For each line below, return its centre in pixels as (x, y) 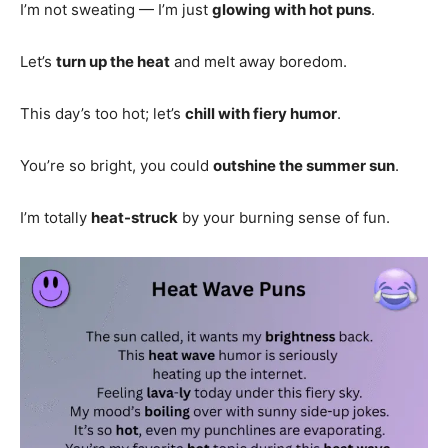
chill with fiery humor (261, 113)
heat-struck (134, 217)
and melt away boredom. (258, 61)
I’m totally (55, 217)
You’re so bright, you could (116, 165)
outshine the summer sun (304, 165)
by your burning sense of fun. (284, 217)
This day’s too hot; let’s (102, 113)
